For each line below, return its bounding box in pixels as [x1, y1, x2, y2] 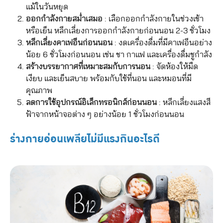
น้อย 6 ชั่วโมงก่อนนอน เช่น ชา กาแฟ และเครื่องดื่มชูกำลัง [26, 51, 212, 59]
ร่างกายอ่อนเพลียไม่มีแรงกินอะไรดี [10, 131, 160, 148]
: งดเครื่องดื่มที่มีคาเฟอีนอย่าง [112, 39, 212, 47]
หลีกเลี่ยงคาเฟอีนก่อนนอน [26, 39, 112, 47]
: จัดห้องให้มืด [150, 63, 198, 71]
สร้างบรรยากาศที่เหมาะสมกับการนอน [26, 63, 150, 71]
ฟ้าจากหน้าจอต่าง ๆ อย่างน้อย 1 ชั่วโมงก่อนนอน [26, 111, 184, 119]
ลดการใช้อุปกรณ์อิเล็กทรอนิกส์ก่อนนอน [26, 99, 157, 107]
